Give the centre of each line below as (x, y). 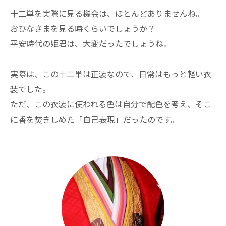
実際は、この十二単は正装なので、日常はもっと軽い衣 (111, 74)
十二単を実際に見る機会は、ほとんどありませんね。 (107, 13)
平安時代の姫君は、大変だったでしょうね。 (91, 44)
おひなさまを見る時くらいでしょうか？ (83, 29)
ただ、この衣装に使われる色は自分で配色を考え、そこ (111, 104)
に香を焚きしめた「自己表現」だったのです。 (94, 119)
